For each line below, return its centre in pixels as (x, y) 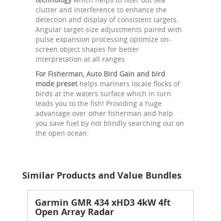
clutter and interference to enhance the (101, 9)
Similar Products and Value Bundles (102, 175)
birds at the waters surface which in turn (103, 93)
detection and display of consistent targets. (107, 19)
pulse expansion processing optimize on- (103, 39)
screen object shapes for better (87, 49)
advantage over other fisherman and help (104, 113)
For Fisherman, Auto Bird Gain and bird (100, 74)
